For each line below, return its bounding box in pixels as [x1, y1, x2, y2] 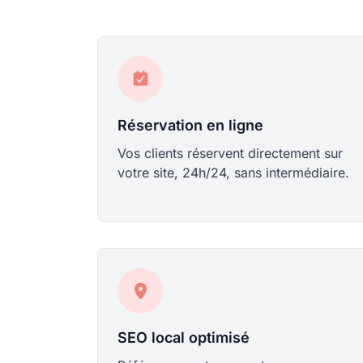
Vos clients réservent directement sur [117, 145, 343, 161]
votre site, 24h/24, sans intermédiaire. [117, 164, 349, 181]
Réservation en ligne [117, 117, 263, 134]
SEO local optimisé [117, 329, 250, 346]
